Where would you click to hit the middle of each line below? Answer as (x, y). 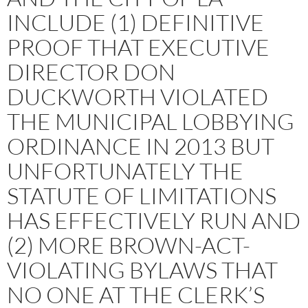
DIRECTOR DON (91, 72)
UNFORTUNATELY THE (125, 171)
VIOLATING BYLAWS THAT (142, 270)
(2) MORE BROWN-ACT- (129, 245)
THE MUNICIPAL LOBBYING (151, 122)
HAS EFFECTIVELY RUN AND (154, 221)
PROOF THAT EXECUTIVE (138, 47)
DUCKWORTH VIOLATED (137, 97)
